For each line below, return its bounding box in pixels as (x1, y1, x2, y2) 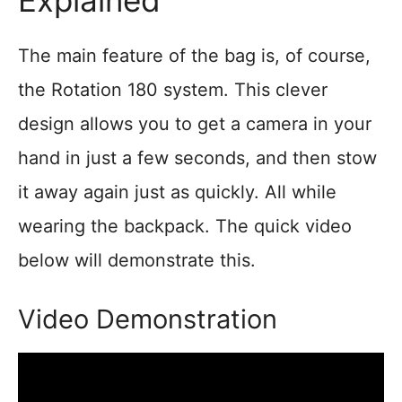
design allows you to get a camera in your (18, 112, 371, 135)
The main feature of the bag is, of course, (18, 44, 371, 66)
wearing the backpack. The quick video (18, 214, 352, 237)
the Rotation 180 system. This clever (18, 78, 328, 100)
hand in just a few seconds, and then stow (18, 146, 377, 169)
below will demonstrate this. (18, 249, 256, 271)
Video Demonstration (18, 302, 277, 335)
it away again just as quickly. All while (18, 180, 336, 203)
